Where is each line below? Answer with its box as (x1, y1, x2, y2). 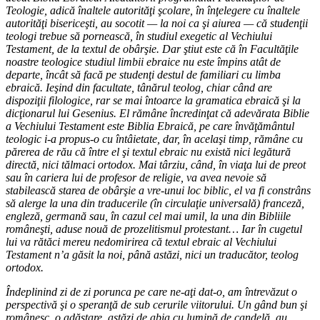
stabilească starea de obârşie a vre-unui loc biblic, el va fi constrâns (6, 184, 311, 196)
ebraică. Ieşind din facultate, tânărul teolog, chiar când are (6, 81, 272, 94)
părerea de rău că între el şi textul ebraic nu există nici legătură (6, 145, 291, 158)
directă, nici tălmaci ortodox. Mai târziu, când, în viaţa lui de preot (6, 158, 306, 171)
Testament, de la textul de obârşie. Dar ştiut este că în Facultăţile (6, 42, 299, 55)
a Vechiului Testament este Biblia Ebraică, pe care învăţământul (6, 119, 294, 132)
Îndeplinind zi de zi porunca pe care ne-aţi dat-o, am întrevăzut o (6, 285, 297, 298)
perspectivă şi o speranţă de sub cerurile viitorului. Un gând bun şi (6, 298, 307, 311)
